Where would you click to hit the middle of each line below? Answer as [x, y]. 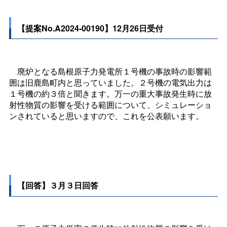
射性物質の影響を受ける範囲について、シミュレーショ [110, 104]
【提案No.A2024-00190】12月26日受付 [90, 28]
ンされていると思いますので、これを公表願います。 [106, 116]
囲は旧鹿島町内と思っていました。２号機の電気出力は [110, 82]
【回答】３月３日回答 [58, 185]
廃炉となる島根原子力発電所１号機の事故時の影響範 [110, 71]
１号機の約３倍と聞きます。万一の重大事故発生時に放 [110, 93]
